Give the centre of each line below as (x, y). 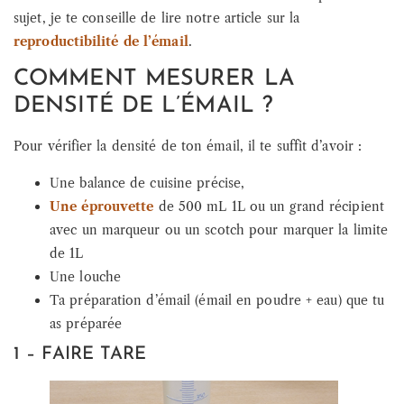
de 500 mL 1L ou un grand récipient (269, 206)
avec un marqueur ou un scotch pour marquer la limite (219, 230)
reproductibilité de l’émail (101, 42)
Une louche (85, 276)
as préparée (86, 323)
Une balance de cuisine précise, (147, 183)
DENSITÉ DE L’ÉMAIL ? (144, 106)
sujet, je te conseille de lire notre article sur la (157, 18)
